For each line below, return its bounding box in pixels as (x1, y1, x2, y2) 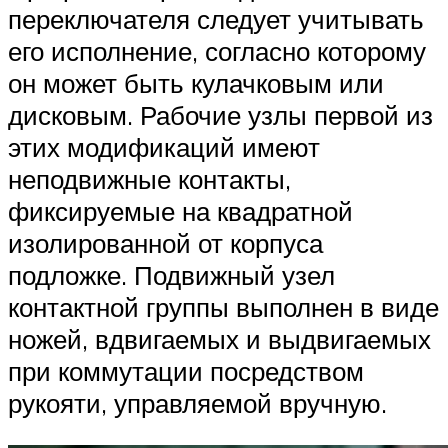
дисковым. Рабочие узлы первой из (8, 99, 433, 132)
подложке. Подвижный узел (8, 259, 335, 292)
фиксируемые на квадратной (8, 195, 353, 228)
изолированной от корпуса (8, 227, 323, 260)
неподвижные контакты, (8, 163, 291, 196)
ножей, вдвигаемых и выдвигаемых (8, 323, 431, 356)
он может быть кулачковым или (8, 67, 384, 100)
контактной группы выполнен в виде (8, 291, 439, 324)
